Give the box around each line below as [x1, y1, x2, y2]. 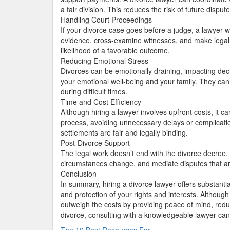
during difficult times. [61, 86, 127, 97]
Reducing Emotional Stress [61, 55, 148, 66]
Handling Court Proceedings [61, 14, 152, 25]
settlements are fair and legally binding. [61, 127, 188, 138]
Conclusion [61, 168, 97, 179]
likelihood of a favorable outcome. [61, 45, 170, 55]
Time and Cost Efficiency [61, 97, 141, 107]
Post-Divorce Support [61, 138, 130, 148]
